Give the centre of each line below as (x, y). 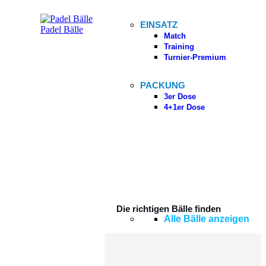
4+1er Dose (184, 107)
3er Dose (180, 96)
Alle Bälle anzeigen (207, 218)
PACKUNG (163, 85)
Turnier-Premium (195, 57)
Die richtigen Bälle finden (169, 208)
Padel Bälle (62, 29)
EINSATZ (159, 24)
